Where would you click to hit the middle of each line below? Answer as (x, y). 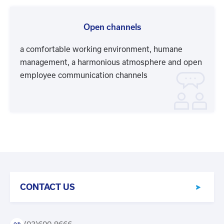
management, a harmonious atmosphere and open (111, 62)
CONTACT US (47, 187)
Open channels (112, 27)
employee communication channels (84, 75)
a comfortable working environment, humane (101, 49)
